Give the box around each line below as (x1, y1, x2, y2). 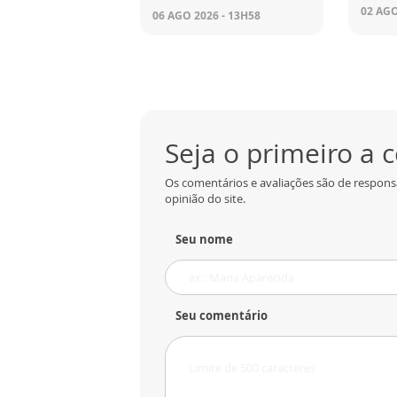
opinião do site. (165, 191, 245, 207)
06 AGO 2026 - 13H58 (152, 8, 261, 24)
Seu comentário (175, 307, 268, 324)
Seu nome (175, 231, 233, 248)
